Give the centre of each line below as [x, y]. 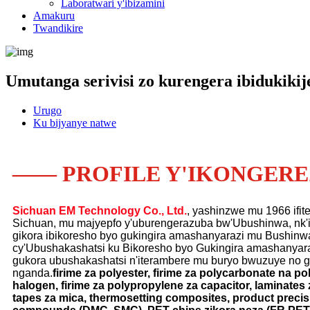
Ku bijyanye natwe [75, 122]
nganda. [33, 273]
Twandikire [58, 28]
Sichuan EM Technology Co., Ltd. [100, 210]
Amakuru [54, 16]
